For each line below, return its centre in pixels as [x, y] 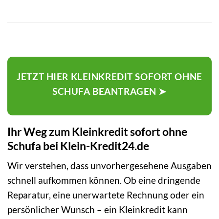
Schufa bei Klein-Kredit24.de [78, 145]
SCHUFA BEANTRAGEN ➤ [109, 91]
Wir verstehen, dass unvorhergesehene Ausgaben [109, 166]
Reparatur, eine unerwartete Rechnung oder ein [106, 195]
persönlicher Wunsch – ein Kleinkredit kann [98, 210]
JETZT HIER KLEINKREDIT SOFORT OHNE [109, 76]
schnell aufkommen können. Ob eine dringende [104, 180]
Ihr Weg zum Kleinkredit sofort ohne [97, 131]
